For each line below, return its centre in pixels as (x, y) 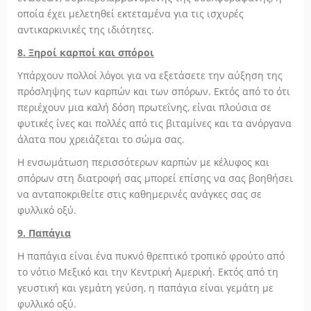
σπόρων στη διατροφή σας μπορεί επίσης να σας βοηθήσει (155, 178)
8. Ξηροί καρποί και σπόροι (86, 52)
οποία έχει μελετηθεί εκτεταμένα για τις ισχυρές (131, 14)
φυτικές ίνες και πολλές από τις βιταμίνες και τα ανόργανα (154, 123)
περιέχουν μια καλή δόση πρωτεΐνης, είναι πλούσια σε (144, 107)
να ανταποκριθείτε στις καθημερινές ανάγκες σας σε (140, 194)
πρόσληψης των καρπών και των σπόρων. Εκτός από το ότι (154, 91)
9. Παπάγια (44, 233)
